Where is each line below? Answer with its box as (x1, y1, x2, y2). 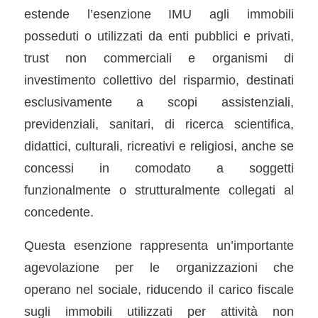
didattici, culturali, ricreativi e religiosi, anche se (23, 138, 295, 154)
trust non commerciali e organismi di (23, 50, 295, 66)
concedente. (23, 204, 94, 220)
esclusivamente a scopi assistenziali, (23, 94, 295, 110)
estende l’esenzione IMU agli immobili (23, 6, 295, 22)
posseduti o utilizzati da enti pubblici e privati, (23, 28, 295, 44)
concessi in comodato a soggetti (23, 160, 295, 176)
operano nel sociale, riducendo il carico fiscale (23, 281, 295, 297)
